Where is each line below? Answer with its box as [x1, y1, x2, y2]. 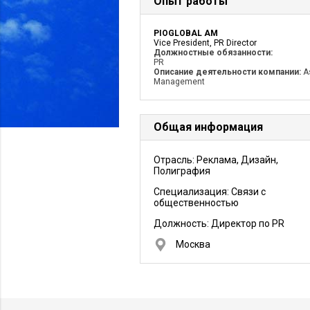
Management [154, 77, 205, 86]
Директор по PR [211, 218, 284, 229]
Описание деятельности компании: [154, 67, 303, 77]
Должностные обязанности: [154, 48, 273, 57]
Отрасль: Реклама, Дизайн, [154, 154, 278, 165]
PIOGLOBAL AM [154, 28, 218, 38]
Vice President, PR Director [154, 38, 257, 48]
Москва [176, 239, 210, 250]
